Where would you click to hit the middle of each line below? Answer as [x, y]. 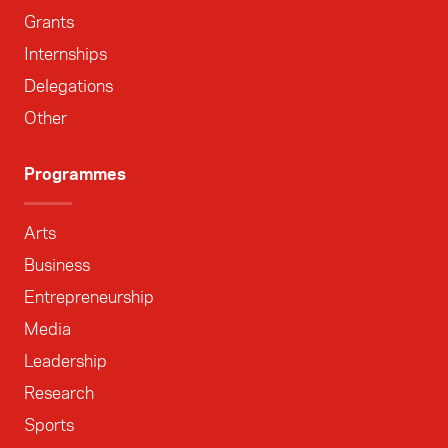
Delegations [68, 86]
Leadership [65, 361]
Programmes [75, 174]
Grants [49, 22]
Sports [49, 425]
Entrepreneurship [89, 297]
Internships [65, 54]
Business [57, 265]
